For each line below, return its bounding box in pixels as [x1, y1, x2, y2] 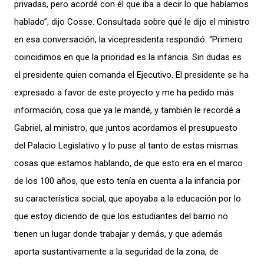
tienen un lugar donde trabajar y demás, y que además [14, 228, 223, 239]
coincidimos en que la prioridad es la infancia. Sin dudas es [14, 51, 242, 62]
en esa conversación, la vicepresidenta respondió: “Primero [14, 34, 243, 45]
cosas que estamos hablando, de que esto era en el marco [14, 157, 243, 169]
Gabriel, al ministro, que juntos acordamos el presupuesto [14, 122, 237, 133]
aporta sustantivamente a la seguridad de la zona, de [14, 246, 219, 257]
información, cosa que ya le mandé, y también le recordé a [14, 104, 240, 115]
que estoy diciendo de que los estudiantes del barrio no [14, 210, 228, 222]
